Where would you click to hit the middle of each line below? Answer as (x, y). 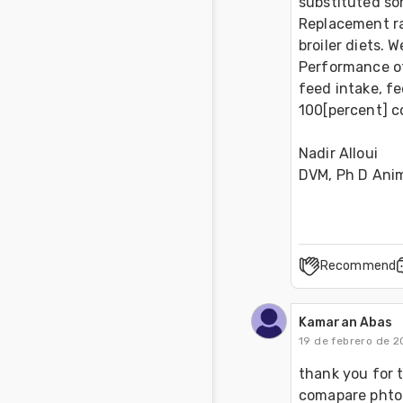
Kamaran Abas (346, 323)
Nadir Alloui (340, 154)
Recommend (358, 266)
